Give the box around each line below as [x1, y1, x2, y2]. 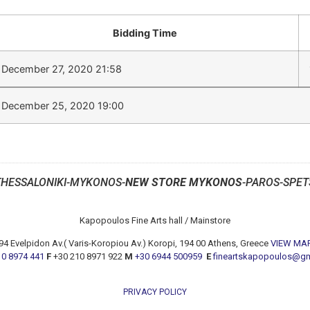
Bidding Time [112, 26, 177, 39]
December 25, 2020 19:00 [1, 99, 124, 111]
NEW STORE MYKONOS [125, 175, 242, 189]
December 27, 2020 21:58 [1, 62, 122, 75]
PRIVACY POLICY [123, 286, 187, 297]
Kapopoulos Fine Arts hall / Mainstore [80, 215, 230, 226]
